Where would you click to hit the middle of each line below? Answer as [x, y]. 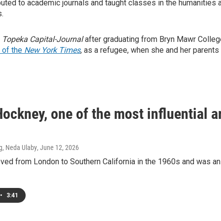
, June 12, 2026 [58, 147]
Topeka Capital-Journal [42, 39]
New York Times [52, 50]
